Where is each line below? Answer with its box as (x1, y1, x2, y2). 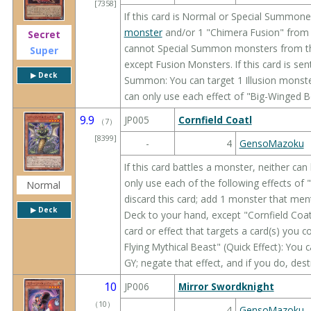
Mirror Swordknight (178, 279, 274, 293)
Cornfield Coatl (178, 112, 252, 126)
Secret (27, 27, 60, 41)
